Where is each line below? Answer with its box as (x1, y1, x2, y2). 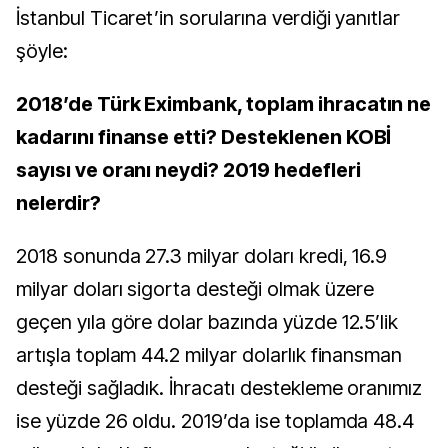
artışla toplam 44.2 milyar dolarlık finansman (16, 343, 403, 368)
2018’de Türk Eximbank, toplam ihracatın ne (16, 92, 432, 117)
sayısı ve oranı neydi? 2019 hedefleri (16, 158, 361, 183)
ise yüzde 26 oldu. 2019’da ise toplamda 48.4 (16, 409, 415, 434)
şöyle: (16, 39, 68, 64)
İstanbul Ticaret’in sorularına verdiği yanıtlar (16, 6, 401, 31)
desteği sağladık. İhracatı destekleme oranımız (16, 376, 423, 401)
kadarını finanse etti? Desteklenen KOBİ (16, 125, 392, 150)
